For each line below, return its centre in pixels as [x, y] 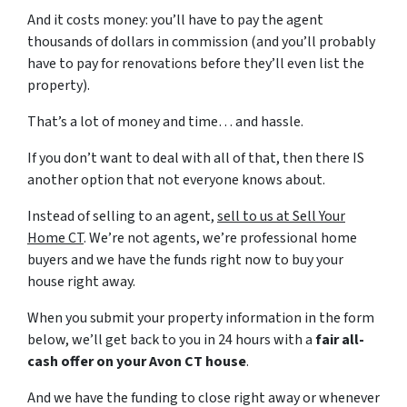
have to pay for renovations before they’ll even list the [196, 64]
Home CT [55, 238]
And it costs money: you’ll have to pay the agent [175, 20]
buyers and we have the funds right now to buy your [185, 260]
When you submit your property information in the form [201, 318]
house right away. [81, 282]
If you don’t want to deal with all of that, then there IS [196, 159]
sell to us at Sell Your [281, 217]
